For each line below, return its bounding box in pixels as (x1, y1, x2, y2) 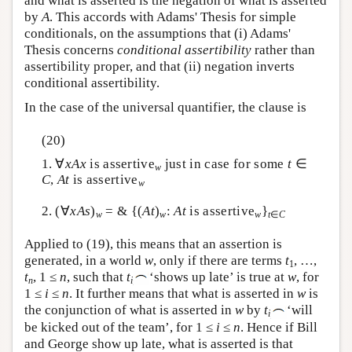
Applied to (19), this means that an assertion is (24, 236, 282, 252)
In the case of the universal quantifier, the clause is (24, 100, 306, 115)
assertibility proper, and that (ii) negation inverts (24, 59, 295, 75)
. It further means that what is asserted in (69, 286, 297, 302)
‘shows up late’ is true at (149, 269, 288, 285)
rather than (251, 42, 315, 58)
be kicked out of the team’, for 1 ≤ (24, 319, 216, 335)
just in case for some (161, 156, 288, 171)
